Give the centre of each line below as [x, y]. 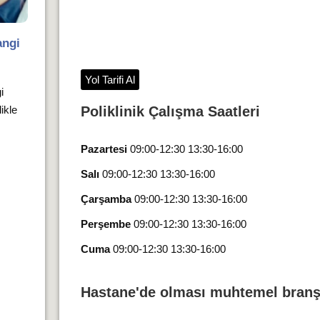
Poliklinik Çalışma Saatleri [170, 111]
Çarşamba [106, 199]
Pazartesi [104, 149]
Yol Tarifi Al [110, 80]
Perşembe [105, 224]
